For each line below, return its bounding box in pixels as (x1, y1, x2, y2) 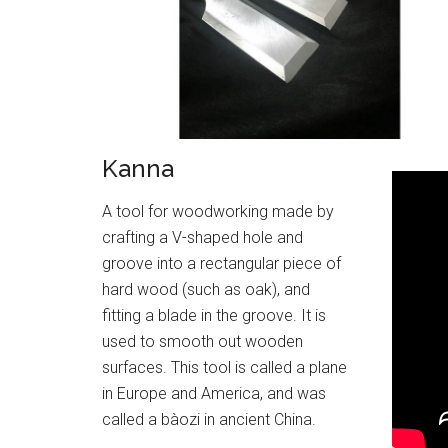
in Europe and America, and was (102, 383, 326, 403)
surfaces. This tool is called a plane (102, 357, 347, 377)
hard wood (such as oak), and (102, 279, 310, 299)
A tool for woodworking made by (102, 201, 334, 221)
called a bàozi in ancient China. (102, 409, 316, 429)
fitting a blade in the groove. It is (102, 305, 326, 325)
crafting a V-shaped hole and (102, 227, 303, 247)
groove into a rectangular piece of (102, 253, 341, 273)
